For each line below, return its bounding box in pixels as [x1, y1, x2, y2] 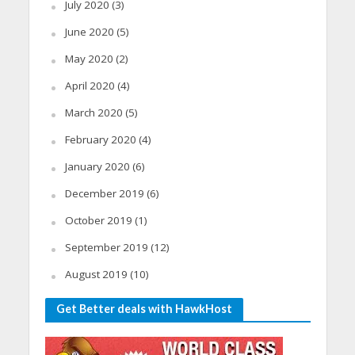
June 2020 [64, 24, 114, 39]
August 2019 [64, 266, 128, 281]
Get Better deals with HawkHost [55, 301, 232, 315]
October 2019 [64, 212, 132, 227]
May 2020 [64, 51, 113, 66]
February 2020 [64, 132, 136, 147]
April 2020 [64, 78, 115, 93]
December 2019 [64, 185, 144, 200]
